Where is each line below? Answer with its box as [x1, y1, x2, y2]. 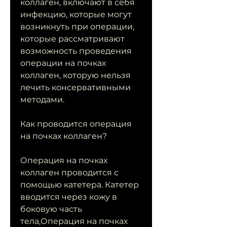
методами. [20, 95, 64, 105]
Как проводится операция [20, 119, 132, 129]
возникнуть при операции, [20, 22, 134, 32]
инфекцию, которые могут [20, 10, 132, 20]
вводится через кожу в [20, 192, 117, 202]
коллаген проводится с [20, 168, 119, 178]
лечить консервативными [20, 83, 131, 93]
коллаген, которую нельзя [20, 70, 131, 81]
